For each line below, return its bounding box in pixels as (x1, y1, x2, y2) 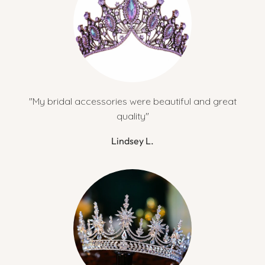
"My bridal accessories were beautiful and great (28, 95, 237, 108)
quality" (116, 110, 149, 122)
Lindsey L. (111, 135, 154, 147)
